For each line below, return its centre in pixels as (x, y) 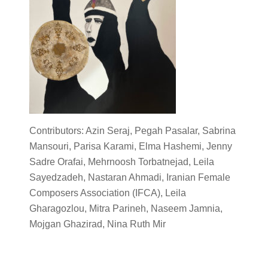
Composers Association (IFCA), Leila (107, 193)
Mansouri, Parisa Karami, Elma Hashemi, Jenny (130, 146)
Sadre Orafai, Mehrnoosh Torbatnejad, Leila (121, 162)
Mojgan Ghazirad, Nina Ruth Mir (97, 224)
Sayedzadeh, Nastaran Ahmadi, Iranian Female (130, 177)
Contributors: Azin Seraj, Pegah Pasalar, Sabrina (132, 131)
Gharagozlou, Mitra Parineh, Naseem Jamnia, (126, 208)
